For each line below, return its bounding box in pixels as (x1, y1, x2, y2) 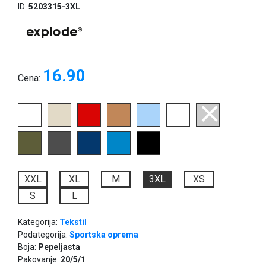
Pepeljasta (38, 242, 80, 252)
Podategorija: (18, 230, 69, 240)
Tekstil (59, 217, 87, 227)
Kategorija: (18, 217, 59, 227)
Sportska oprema (69, 230, 138, 240)
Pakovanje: (18, 255, 61, 265)
